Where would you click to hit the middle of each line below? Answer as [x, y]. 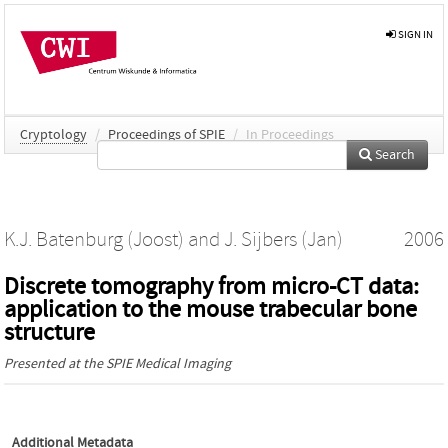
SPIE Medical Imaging [168, 363]
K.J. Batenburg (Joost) [94, 239]
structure [49, 332]
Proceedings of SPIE [166, 134]
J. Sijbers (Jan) [283, 239]
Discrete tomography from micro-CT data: [211, 286]
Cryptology [53, 134]
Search [393, 154]
